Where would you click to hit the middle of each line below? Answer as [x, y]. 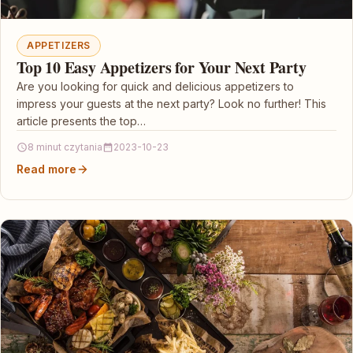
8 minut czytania [65, 147]
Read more [46, 169]
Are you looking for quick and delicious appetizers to [155, 86]
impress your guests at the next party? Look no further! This [171, 104]
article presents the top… [81, 121]
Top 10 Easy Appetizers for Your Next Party [162, 67]
